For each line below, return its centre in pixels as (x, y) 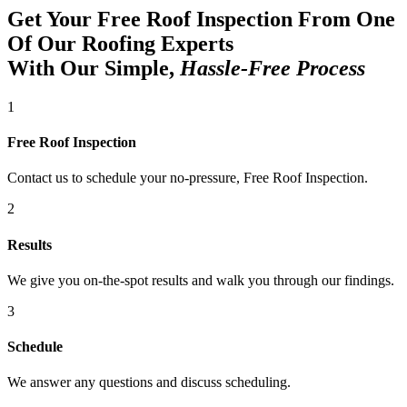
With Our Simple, (94, 68)
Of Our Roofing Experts (120, 43)
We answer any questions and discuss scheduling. (149, 382)
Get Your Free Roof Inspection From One (201, 19)
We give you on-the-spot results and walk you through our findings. (201, 280)
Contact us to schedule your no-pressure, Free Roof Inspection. (188, 178)
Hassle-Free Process (273, 68)
